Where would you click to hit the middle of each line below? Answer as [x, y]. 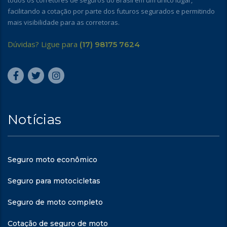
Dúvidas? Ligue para [44, 44]
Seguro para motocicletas [54, 181]
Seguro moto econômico [52, 160]
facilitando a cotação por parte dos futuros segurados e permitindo [111, 11]
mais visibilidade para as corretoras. [64, 22]
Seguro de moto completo [55, 202]
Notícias [35, 120]
